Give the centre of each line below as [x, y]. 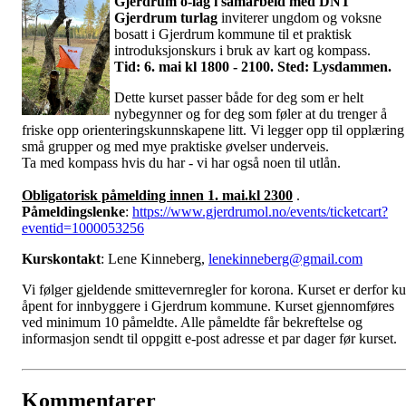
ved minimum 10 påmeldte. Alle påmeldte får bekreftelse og [192, 323]
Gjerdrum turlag [166, 18]
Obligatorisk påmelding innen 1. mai [133, 196]
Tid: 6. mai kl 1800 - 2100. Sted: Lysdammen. [255, 67]
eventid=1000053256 [83, 228]
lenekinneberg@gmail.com [285, 259]
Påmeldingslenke [73, 212]
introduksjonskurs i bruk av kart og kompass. [242, 51]
